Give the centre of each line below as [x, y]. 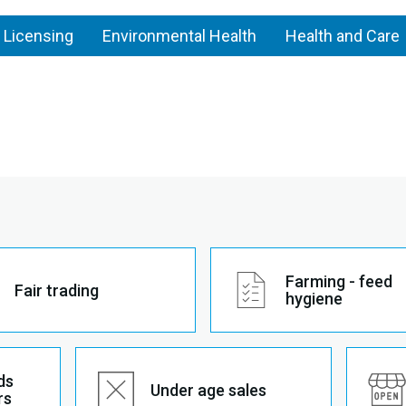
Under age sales [208, 390]
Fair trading [57, 290]
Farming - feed [339, 281]
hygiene [314, 299]
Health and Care [343, 36]
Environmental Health [179, 36]
